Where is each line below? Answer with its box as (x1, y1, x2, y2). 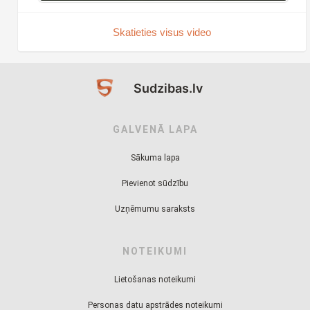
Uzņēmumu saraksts (115, 203, 195, 214)
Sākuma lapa (130, 152, 180, 163)
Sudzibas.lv (134, 80, 203, 95)
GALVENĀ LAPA (112, 123, 198, 135)
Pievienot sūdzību (122, 178, 188, 188)
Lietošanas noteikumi (114, 274, 196, 284)
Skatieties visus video (113, 26, 211, 38)
